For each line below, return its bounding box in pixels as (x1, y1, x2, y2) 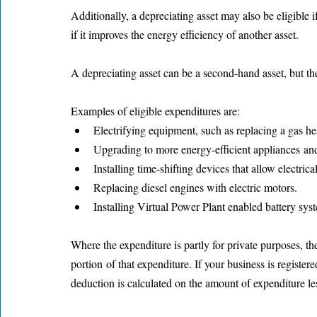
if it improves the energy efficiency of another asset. (71, 26, 299, 42)
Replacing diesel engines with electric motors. (93, 179, 297, 195)
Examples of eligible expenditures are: (71, 103, 240, 118)
